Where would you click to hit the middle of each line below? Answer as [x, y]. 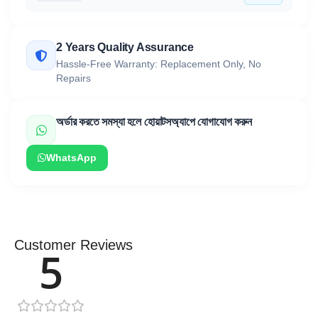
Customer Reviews [73, 245]
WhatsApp [71, 158]
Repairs [73, 79]
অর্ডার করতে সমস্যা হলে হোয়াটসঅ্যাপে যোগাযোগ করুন [154, 122]
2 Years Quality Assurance [125, 48]
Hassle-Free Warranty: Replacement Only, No [159, 65]
